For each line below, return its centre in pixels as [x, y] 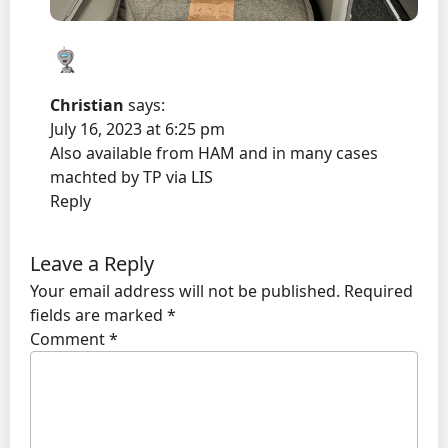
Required [378, 291]
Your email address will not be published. [185, 291]
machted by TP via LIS [131, 177]
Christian [87, 105]
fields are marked [98, 315]
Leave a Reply [92, 264]
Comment [69, 339]
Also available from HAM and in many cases [214, 153]
